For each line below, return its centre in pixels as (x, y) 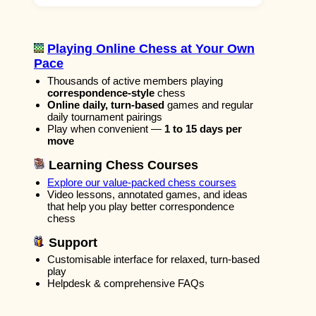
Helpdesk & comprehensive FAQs (126, 284)
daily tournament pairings (105, 116)
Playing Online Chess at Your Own (151, 48)
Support (71, 242)
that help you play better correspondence (141, 206)
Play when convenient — (106, 128)
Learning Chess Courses (122, 165)
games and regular (209, 104)
